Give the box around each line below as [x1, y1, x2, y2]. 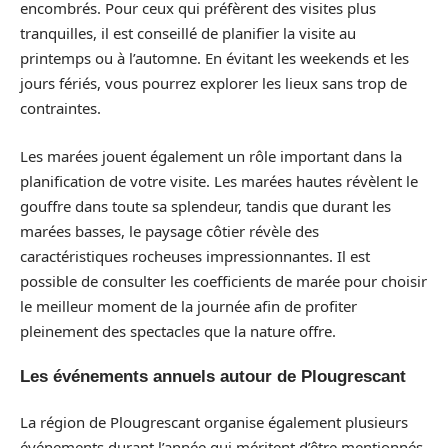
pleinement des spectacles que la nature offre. [20, 320, 336, 341]
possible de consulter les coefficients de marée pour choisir [20, 270, 427, 291]
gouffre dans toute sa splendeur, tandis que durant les [20, 195, 391, 216]
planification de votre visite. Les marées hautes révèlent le [20, 170, 418, 191]
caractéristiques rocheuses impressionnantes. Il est [20, 245, 370, 266]
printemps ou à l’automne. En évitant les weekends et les [20, 48, 409, 68]
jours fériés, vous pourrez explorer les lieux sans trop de [20, 73, 407, 93]
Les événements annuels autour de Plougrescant [20, 367, 406, 386]
